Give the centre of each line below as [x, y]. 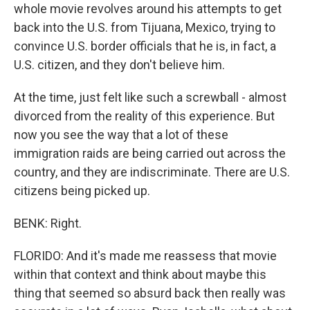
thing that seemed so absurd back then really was [150, 293]
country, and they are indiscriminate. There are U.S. [152, 172]
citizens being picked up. [82, 191]
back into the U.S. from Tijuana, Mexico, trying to [145, 27]
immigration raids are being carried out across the [150, 153]
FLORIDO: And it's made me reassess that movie [145, 256]
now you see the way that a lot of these [121, 135]
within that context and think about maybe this [140, 274]
